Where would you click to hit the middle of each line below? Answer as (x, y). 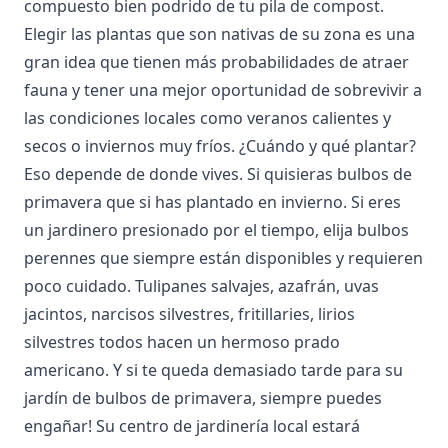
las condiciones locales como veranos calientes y (207, 118)
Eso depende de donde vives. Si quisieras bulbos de (218, 174)
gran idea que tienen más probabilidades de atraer (216, 62)
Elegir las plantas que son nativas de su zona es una (219, 34)
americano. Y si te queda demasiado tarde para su (213, 370)
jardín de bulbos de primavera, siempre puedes (203, 398)
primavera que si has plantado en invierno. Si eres (212, 202)
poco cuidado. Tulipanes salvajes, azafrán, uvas (201, 286)
